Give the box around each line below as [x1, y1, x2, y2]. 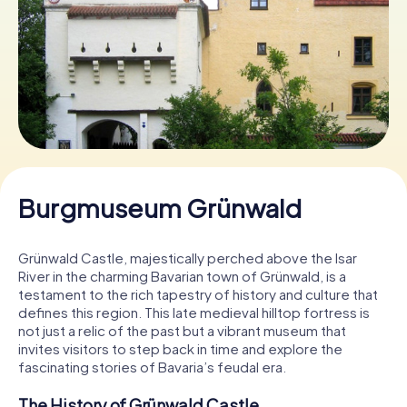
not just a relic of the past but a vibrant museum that [18, 321, 346, 339]
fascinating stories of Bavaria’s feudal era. [18, 357, 286, 375]
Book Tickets [161, 46, 246, 65]
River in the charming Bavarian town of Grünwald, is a [18, 266, 346, 284]
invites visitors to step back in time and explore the [18, 339, 342, 357]
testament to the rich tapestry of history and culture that [18, 284, 378, 303]
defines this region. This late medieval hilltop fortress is [18, 303, 370, 321]
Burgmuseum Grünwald [18, 191, 302, 223]
